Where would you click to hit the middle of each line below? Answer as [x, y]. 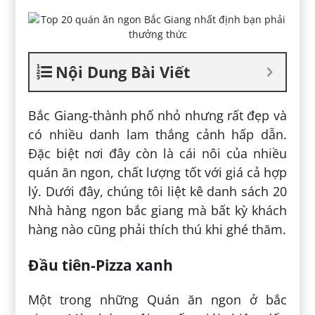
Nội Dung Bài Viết [123, 71]
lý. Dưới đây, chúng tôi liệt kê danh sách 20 [157, 191]
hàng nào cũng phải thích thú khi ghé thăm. [157, 229]
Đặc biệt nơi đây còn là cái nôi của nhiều [157, 153]
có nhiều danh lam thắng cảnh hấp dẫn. [157, 134]
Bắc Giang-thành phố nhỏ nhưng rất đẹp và [157, 115]
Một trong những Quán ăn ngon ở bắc [157, 299]
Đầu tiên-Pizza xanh [101, 264]
